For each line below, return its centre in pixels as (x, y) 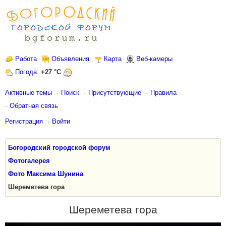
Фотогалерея (29, 161)
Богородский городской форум (59, 148)
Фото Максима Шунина (46, 174)
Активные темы (29, 93)
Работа (26, 59)
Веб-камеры (154, 59)
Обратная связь (34, 106)
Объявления (70, 59)
